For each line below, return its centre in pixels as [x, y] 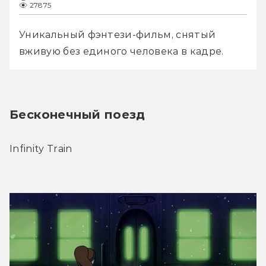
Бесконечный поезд [77, 114]
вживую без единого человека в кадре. [121, 51]
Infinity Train [41, 148]
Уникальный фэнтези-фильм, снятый [118, 34]
